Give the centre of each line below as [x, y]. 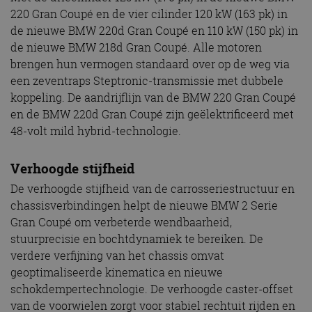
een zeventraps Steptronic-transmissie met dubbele [147, 80]
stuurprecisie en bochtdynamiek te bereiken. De [137, 239]
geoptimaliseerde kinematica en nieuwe [117, 273]
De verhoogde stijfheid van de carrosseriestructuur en [153, 189]
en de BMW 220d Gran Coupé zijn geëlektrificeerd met [152, 114]
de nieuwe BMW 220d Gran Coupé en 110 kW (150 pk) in [154, 30]
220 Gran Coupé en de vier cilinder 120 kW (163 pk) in [149, 14]
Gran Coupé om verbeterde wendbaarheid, [121, 223]
